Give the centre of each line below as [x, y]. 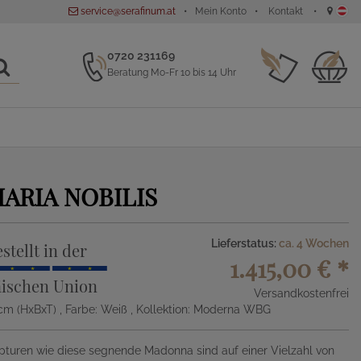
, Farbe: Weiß [95, 309]
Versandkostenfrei [301, 293]
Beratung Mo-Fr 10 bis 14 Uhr [172, 73]
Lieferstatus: [245, 243]
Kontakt [286, 11]
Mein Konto [221, 11]
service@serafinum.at [127, 11]
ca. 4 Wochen [314, 243]
